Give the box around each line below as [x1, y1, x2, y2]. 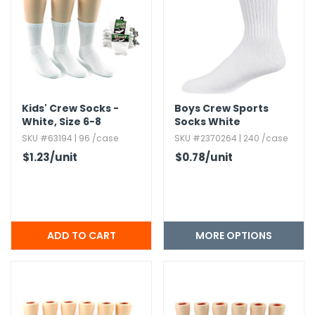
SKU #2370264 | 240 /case [174, 132, 288, 144]
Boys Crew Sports [174, 101, 269, 115]
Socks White [174, 115, 240, 129]
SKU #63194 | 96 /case [22, 132, 118, 144]
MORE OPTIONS [195, 229, 272, 243]
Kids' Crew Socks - [22, 101, 119, 115]
